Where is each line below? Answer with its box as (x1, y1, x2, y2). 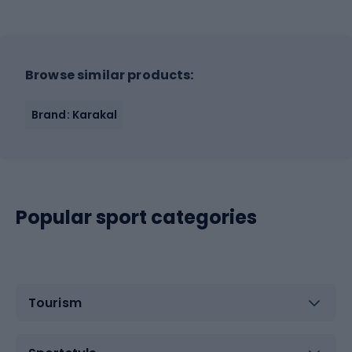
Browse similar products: (25, 66, 194, 84)
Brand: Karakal (31, 107, 118, 123)
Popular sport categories (16, 204, 257, 230)
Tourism (28, 293, 82, 312)
